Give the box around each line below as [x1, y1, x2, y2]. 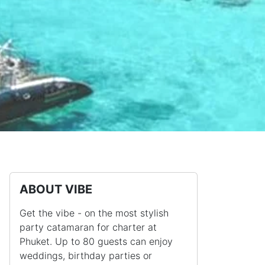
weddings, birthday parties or [20, 250, 152, 262]
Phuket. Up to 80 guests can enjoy [20, 235, 173, 248]
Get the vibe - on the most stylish [20, 207, 169, 219]
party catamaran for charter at [20, 221, 157, 234]
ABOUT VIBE [20, 182, 92, 197]
